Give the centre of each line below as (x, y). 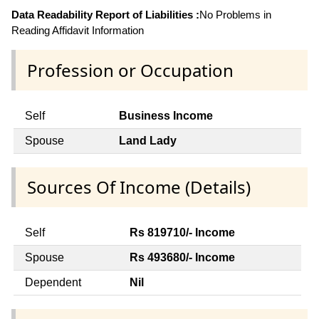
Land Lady (148, 140)
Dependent (53, 283)
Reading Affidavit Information (78, 31)
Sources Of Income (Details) (139, 187)
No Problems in (235, 15)
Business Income (166, 115)
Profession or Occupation (130, 70)
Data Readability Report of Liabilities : (105, 15)
